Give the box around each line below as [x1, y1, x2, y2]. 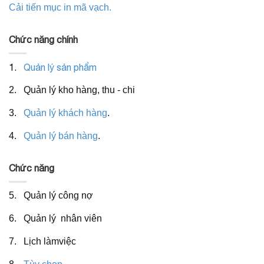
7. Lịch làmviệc [9, 236, 76, 246]
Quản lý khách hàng [24, 108, 107, 118]
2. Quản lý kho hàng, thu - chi [9, 85, 135, 95]
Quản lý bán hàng [24, 131, 98, 141]
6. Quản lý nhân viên [9, 213, 102, 223]
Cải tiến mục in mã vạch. [9, 2, 111, 12]
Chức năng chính [9, 34, 78, 45]
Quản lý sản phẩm [24, 62, 97, 72]
